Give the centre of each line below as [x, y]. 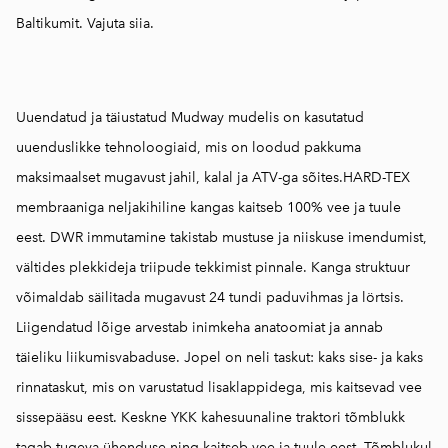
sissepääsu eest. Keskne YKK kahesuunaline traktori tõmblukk [210, 417]
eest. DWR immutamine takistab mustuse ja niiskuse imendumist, [221, 237]
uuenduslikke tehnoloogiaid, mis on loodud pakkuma [188, 147]
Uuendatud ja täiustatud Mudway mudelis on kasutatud [190, 117]
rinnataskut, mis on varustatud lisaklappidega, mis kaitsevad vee [219, 387]
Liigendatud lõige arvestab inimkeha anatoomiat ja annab [199, 327]
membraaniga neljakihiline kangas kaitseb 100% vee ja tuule [208, 207]
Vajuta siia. [120, 23]
